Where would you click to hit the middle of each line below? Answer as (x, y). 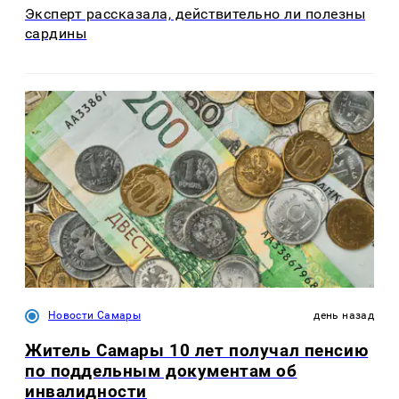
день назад (344, 315)
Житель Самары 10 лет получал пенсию (197, 350)
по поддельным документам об (161, 370)
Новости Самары (95, 315)
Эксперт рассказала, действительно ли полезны (195, 14)
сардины (56, 34)
